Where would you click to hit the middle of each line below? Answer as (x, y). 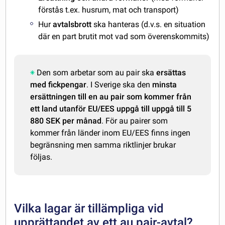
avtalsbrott (72, 25)
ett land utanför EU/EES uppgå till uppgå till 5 (111, 109)
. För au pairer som (135, 121)
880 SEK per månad (66, 121)
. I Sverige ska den (120, 85)
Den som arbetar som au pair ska (97, 73)
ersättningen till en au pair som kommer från (111, 97)
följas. (41, 157)
